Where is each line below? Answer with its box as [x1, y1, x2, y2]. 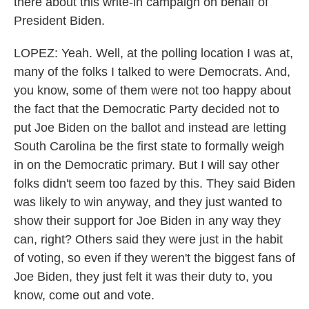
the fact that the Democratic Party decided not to [14, 102, 279, 116]
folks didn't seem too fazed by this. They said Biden [14, 177, 295, 190]
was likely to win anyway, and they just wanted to [14, 195, 282, 209]
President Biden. [14, 14, 105, 28]
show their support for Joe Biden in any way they [14, 214, 281, 228]
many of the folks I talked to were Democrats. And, [14, 65, 290, 79]
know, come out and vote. [14, 288, 154, 302]
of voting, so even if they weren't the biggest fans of [14, 251, 295, 265]
